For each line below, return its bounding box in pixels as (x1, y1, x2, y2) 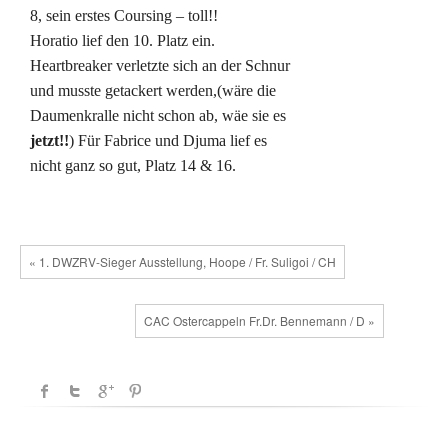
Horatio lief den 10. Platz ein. (30, 31, 215, 49)
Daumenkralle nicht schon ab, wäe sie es (30, 106, 286, 124)
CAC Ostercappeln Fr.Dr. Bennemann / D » (144, 311, 376, 329)
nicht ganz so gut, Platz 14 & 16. (30, 156, 236, 174)
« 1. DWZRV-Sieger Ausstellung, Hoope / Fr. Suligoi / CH (29, 252, 336, 270)
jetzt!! (30, 131, 69, 149)
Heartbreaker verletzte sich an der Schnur (30, 56, 290, 74)
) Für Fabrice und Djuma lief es (69, 131, 267, 149)
